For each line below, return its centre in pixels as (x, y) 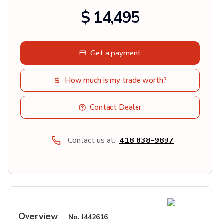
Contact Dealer (116, 107)
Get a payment (116, 53)
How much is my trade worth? (116, 80)
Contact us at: (92, 140)
